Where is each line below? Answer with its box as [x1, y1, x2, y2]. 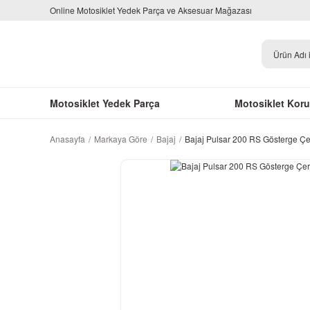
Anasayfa [50, 133, 85, 145]
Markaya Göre [94, 133, 147, 145]
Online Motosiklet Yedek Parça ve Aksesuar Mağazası [50, 4, 252, 16]
